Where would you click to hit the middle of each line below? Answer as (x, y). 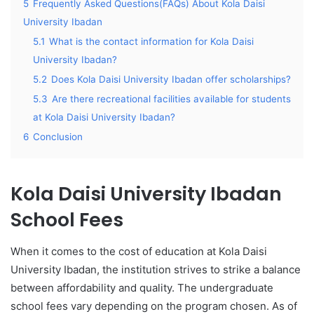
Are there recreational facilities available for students (171, 99)
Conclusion (58, 137)
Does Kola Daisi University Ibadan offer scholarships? (171, 79)
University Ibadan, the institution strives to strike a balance (156, 269)
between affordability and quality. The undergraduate (142, 287)
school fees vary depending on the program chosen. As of (154, 306)
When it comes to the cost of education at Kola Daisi (139, 251)
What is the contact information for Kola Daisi (151, 41)
